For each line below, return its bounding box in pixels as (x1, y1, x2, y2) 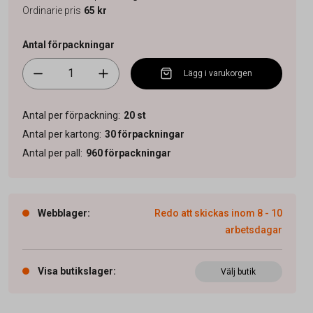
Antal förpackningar (22, 38, 115, 50)
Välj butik (221, 266, 256, 277)
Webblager (37, 207, 87, 219)
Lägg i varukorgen (184, 68, 253, 79)
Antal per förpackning (22, 109, 118, 121)
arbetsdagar (224, 224, 282, 235)
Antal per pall (22, 147, 80, 159)
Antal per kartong (22, 128, 99, 140)
